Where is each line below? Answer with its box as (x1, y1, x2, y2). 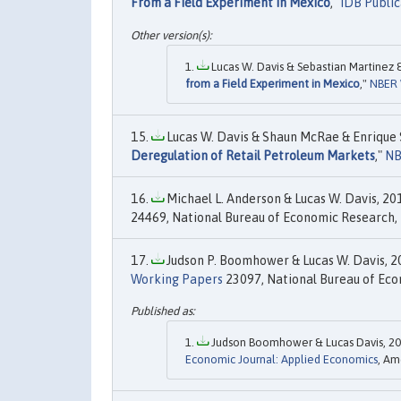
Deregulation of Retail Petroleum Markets (131, 148, 375, 163)
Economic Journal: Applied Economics (185, 352, 378, 366)
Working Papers (131, 271, 223, 286)
